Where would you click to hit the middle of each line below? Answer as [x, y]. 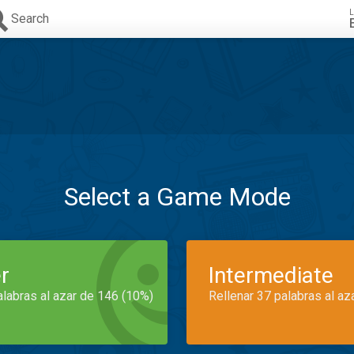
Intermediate [271, 275]
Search [30, 19]
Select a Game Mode [177, 197]
